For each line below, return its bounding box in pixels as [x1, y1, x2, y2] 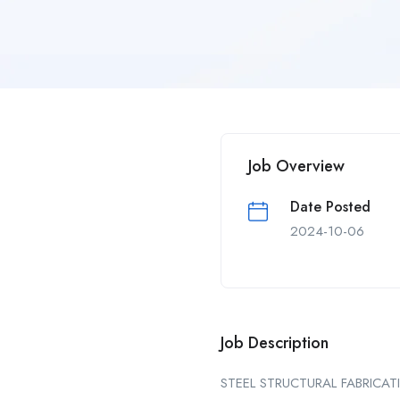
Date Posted [290, 196, 371, 218]
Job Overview [248, 154, 345, 179]
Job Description [221, 331, 329, 355]
